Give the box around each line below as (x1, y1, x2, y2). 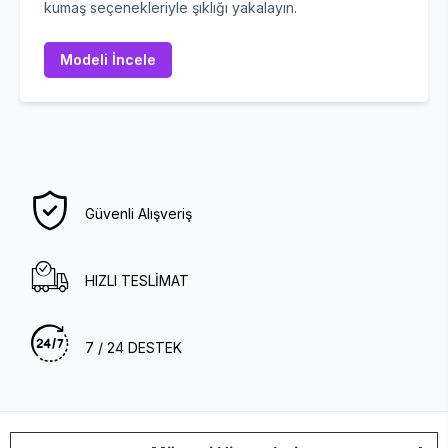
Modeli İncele (60, 51, 156, 68)
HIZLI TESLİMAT (85, 272, 190, 289)
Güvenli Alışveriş (85, 205, 193, 222)
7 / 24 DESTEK (85, 339, 183, 356)
